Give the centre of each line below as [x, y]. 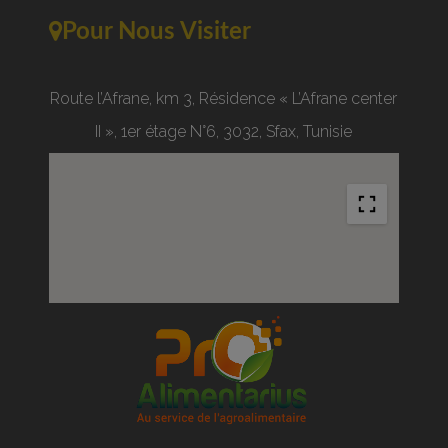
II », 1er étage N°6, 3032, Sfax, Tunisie [224, 131]
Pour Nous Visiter [156, 31]
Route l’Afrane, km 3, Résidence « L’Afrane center [224, 98]
